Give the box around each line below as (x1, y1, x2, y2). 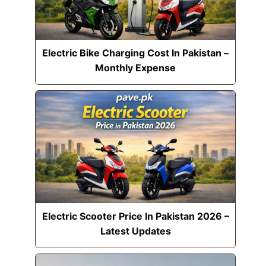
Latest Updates (100, 225, 171, 237)
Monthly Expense (95, 62, 176, 74)
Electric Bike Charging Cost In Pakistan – (42, 47, 229, 59)
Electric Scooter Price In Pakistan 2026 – (42, 210, 229, 223)
